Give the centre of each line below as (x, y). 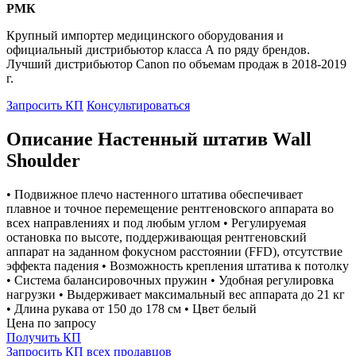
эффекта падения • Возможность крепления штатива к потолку (178, 265)
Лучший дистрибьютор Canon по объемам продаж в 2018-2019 (176, 64)
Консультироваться (138, 105)
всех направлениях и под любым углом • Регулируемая (156, 222)
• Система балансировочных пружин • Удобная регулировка (170, 280)
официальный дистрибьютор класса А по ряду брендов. (158, 49)
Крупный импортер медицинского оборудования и (145, 35)
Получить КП (44, 337)
